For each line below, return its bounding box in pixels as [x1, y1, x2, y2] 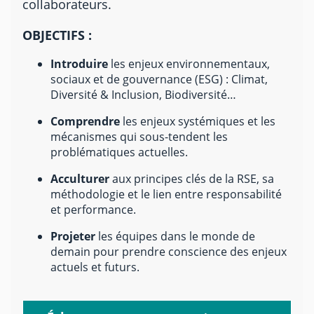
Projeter [50, 228, 98, 244]
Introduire [50, 55, 108, 71]
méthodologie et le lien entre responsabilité [50, 186, 282, 202]
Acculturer [50, 170, 112, 186]
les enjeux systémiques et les [123, 113, 275, 129]
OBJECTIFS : [22, 25, 92, 43]
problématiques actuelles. [50, 144, 188, 160]
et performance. [50, 201, 136, 217]
